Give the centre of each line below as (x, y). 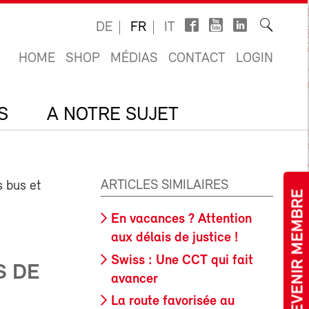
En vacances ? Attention (181, 219)
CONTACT (197, 59)
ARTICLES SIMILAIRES (165, 186)
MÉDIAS (134, 59)
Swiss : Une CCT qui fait (182, 260)
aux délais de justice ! (175, 238)
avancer (134, 279)
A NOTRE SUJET (113, 115)
